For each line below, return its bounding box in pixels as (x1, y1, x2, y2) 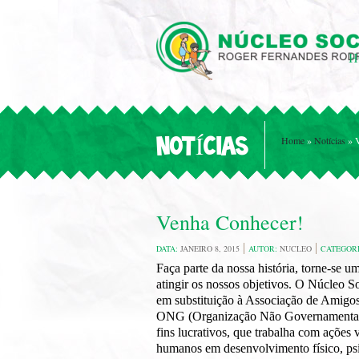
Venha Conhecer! (156, 208, 304, 236)
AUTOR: (248, 243, 280, 254)
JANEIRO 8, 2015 (180, 243, 240, 254)
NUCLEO (280, 243, 312, 254)
